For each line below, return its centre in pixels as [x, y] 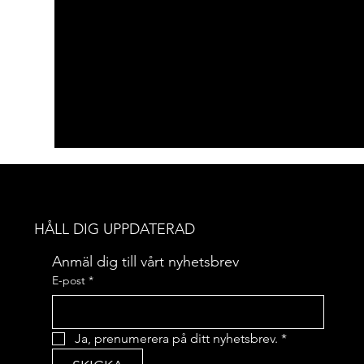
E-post [69, 280]
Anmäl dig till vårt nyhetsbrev [146, 261]
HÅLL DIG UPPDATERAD [115, 230]
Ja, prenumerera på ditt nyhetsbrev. [177, 338]
